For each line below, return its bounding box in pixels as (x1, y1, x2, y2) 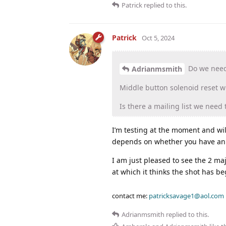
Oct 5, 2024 (142, 33, 175, 42)
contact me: (112, 191, 149, 201)
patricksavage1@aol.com (149, 191, 224, 201)
